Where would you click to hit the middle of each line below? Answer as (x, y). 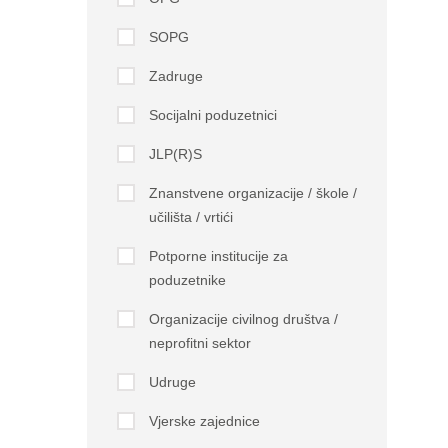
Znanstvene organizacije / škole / (252, 193)
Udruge (172, 382)
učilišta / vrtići (190, 217)
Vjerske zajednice (204, 421)
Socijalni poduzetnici (212, 115)
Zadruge (175, 76)
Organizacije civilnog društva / (243, 319)
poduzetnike (187, 280)
